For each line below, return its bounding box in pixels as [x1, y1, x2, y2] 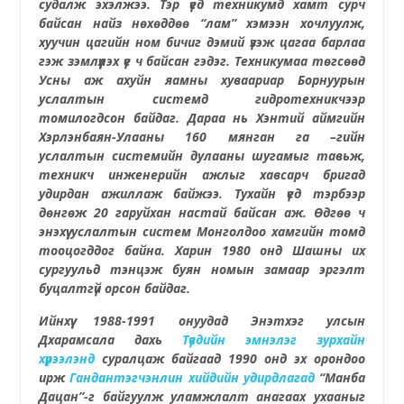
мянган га [227, 127, 309, 145]
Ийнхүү [39, 311, 94, 329]
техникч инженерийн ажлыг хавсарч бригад [39, 165, 365, 183]
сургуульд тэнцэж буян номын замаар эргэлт [39, 260, 365, 278]
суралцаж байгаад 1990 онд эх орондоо [102, 349, 365, 367]
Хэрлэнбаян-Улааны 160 [39, 127, 228, 145]
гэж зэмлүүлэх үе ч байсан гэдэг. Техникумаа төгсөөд [39, 51, 365, 69]
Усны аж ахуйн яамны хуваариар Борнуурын [39, 70, 365, 88]
